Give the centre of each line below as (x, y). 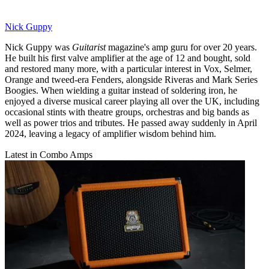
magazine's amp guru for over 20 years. (181, 47)
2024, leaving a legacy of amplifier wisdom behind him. (110, 133)
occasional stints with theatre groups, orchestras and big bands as (127, 112)
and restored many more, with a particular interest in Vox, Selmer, (128, 68)
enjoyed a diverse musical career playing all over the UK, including (132, 101)
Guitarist (89, 47)
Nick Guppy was (38, 47)
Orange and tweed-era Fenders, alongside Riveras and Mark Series (131, 79)
